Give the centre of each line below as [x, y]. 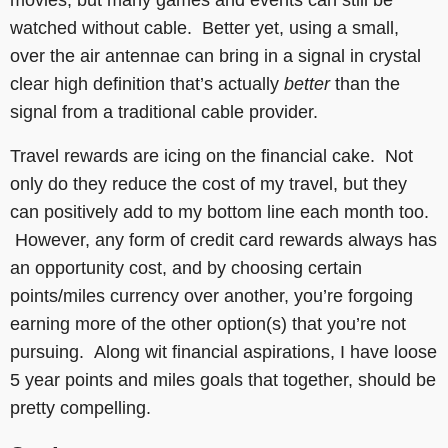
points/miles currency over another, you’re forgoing [211, 295]
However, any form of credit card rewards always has [223, 239]
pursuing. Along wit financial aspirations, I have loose [223, 351]
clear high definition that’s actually [147, 83]
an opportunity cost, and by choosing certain [186, 267]
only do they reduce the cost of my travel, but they [208, 183]
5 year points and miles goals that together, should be [223, 379]
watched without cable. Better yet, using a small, [204, 27]
